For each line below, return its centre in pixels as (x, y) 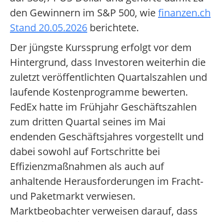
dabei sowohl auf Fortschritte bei (85, 152)
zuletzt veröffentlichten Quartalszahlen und (109, 77)
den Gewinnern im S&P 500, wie (84, 13)
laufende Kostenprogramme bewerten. (99, 92)
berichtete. (113, 28)
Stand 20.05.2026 (49, 28)
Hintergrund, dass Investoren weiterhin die (108, 62)
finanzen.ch (184, 13)
